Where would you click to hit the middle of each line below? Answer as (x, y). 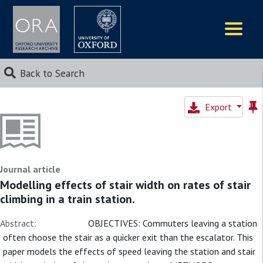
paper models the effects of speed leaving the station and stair (129, 251)
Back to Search (52, 73)
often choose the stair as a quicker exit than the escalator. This (128, 237)
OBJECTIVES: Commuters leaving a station (173, 223)
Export (219, 107)
